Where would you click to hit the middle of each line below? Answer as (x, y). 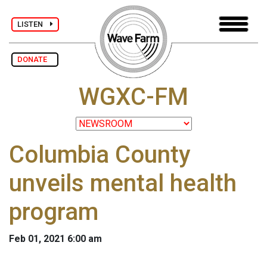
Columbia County (100, 155)
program (54, 212)
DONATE (35, 59)
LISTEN (34, 24)
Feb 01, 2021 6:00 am (55, 239)
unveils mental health (123, 184)
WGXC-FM (133, 97)
